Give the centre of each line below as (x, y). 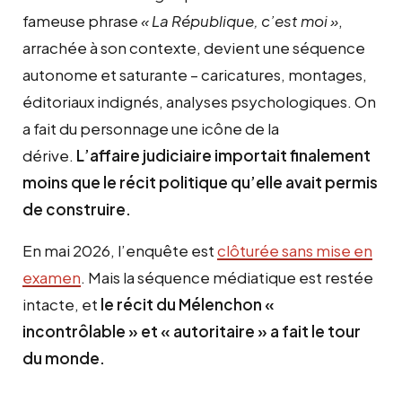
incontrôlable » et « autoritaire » (146, 331)
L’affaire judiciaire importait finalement (223, 155)
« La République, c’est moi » (240, 20)
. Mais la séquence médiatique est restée (227, 277)
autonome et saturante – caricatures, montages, (195, 74)
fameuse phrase (82, 20)
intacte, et (61, 304)
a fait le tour (315, 331)
